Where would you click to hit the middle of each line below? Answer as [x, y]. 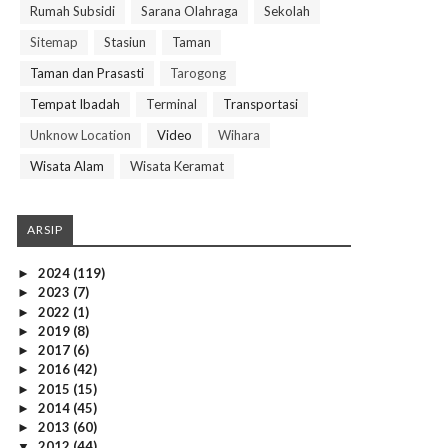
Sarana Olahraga [189, 11]
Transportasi [260, 104]
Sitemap [54, 42]
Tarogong [198, 73]
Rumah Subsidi [72, 11]
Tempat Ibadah [75, 104]
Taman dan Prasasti [87, 73]
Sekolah [287, 11]
